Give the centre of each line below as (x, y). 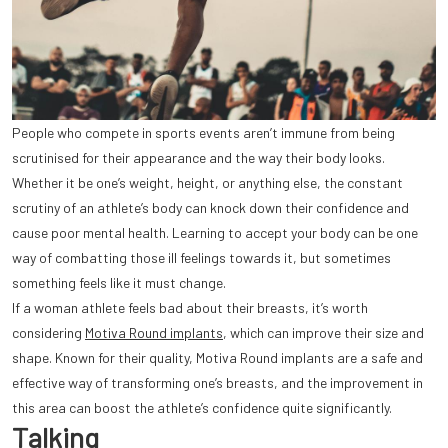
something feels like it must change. (119, 282)
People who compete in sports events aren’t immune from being (203, 132)
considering (48, 332)
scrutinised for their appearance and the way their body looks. (198, 157)
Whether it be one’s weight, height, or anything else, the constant (207, 182)
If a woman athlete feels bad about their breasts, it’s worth (190, 307)
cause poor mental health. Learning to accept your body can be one (215, 232)
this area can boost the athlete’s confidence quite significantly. (202, 407)
